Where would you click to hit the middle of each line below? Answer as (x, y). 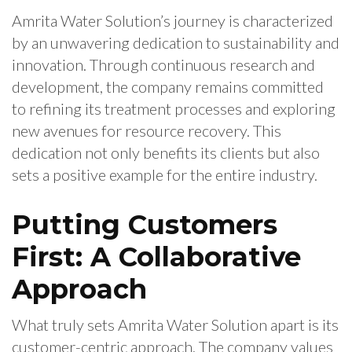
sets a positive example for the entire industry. (165, 175)
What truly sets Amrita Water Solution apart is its (175, 325)
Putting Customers (145, 225)
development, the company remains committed (168, 87)
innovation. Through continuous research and (163, 65)
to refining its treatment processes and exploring (174, 109)
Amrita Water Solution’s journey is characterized (172, 21)
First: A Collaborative (156, 257)
